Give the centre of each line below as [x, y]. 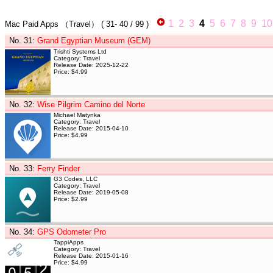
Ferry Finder [58, 168]
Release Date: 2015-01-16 [91, 256]
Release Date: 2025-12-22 [91, 65]
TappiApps [69, 243]
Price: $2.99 [71, 199]
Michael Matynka [77, 115]
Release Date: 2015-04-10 [91, 129]
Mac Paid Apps [33, 24]
